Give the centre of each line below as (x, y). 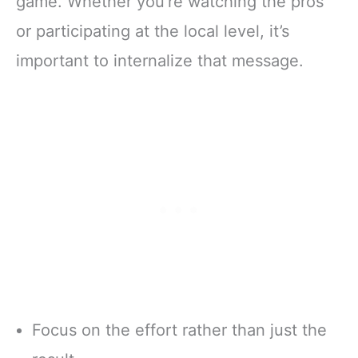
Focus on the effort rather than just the (179, 330)
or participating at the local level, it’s (153, 31)
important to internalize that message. (160, 60)
